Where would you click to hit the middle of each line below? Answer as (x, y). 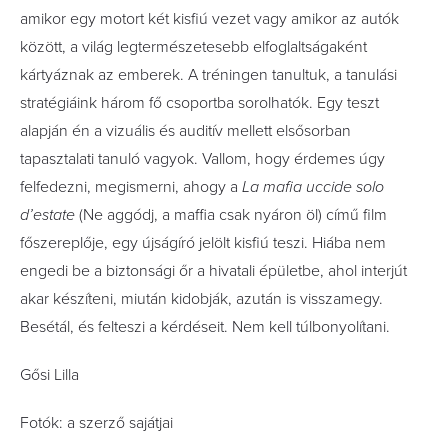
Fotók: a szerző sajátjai (96, 422)
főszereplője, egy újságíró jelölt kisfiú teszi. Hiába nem (203, 242)
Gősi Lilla (49, 374)
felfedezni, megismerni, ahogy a (131, 186)
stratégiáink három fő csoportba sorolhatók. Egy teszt (199, 102)
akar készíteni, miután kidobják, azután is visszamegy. (201, 298)
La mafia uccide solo (313, 186)
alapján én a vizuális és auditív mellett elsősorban (185, 130)
